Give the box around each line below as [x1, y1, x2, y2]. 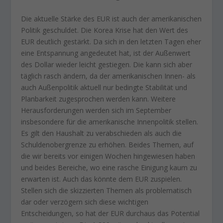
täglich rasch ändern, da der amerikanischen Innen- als [21, 71, 196, 81]
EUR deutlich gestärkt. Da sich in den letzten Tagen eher [21, 36, 202, 46]
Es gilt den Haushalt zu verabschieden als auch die [21, 128, 182, 138]
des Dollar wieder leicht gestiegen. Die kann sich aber [21, 59, 193, 69]
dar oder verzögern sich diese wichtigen [21, 197, 149, 207]
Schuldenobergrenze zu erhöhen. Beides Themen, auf [21, 139, 194, 149]
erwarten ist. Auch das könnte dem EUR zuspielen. [21, 174, 182, 184]
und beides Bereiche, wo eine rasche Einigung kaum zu [21, 162, 198, 172]
